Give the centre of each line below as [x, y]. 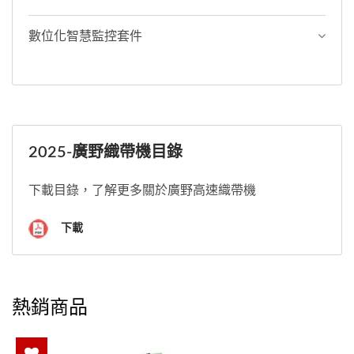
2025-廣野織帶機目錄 [105, 152]
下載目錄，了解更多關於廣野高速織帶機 [142, 190]
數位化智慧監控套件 [85, 36]
